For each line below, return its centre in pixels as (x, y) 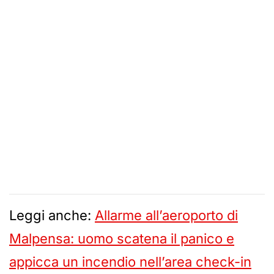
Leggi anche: (52, 216)
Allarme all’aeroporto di (166, 216)
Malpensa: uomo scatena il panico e (122, 239)
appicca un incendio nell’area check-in (130, 262)
